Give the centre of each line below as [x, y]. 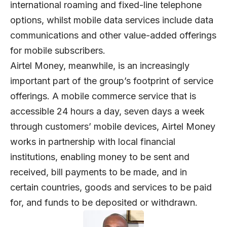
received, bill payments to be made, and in [99, 172]
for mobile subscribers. [58, 50]
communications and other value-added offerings [113, 35]
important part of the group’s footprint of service [112, 81]
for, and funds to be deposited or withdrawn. [104, 202]
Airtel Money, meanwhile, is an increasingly [100, 65]
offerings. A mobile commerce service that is [103, 96]
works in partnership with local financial [93, 141]
